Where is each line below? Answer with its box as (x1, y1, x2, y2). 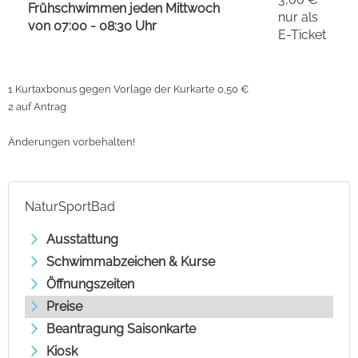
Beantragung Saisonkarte (46, 320, 196, 336)
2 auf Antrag (8, 99, 66, 113)
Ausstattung (46, 231, 118, 247)
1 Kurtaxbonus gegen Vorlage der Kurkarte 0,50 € (8, 82, 251, 95)
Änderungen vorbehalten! (8, 135, 135, 149)
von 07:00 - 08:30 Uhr (28, 18, 157, 34)
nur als (278, 9, 318, 25)
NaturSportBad (25, 198, 115, 214)
